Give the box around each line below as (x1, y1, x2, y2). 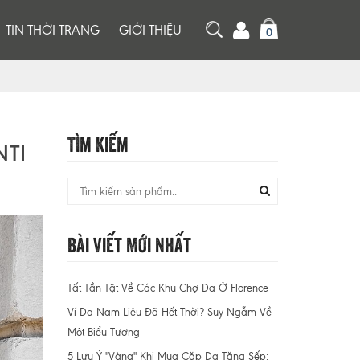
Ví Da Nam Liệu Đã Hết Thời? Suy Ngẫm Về (67, 306, 272, 318)
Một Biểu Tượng (67, 326, 140, 338)
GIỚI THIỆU (119, 22, 182, 38)
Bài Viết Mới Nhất (67, 229, 191, 257)
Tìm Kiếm (67, 129, 129, 157)
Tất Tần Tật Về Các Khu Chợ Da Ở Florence (67, 282, 268, 294)
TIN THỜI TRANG (6, 22, 100, 38)
